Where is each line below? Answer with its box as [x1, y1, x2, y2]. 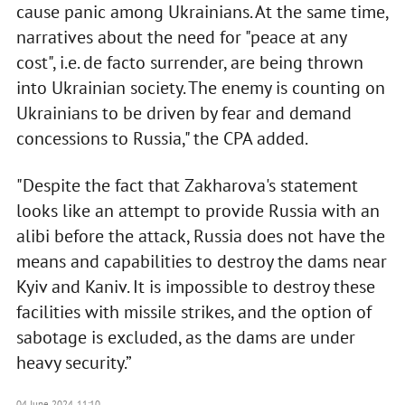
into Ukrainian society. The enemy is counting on [15, 75, 385, 99]
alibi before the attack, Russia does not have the [15, 223, 385, 248]
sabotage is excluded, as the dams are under [15, 325, 355, 349]
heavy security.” [15, 350, 132, 374]
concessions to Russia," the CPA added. [15, 126, 311, 150]
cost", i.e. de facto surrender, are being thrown [15, 50, 363, 74]
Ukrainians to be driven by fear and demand [15, 100, 352, 125]
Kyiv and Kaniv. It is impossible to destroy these [15, 274, 375, 298]
